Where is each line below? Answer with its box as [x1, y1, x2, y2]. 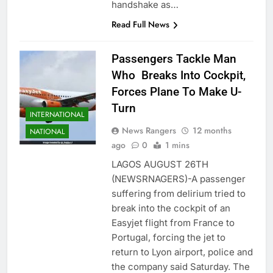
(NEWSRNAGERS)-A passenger [111, 173, 246, 185]
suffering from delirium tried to [111, 188, 246, 200]
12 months [192, 124, 232, 137]
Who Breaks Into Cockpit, [111, 68, 246, 83]
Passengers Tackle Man [111, 52, 236, 66]
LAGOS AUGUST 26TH [111, 158, 208, 171]
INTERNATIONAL [30, 108, 84, 120]
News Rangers [121, 124, 176, 137]
